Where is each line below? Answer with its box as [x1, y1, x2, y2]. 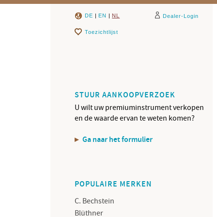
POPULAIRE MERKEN [75, 179, 153, 189]
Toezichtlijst [85, 29, 119, 35]
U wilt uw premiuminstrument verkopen [75, 103, 204, 112]
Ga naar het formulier [81, 135, 153, 145]
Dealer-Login [163, 13, 199, 19]
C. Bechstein [75, 196, 115, 206]
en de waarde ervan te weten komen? [75, 113, 195, 123]
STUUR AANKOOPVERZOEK [75, 90, 176, 100]
